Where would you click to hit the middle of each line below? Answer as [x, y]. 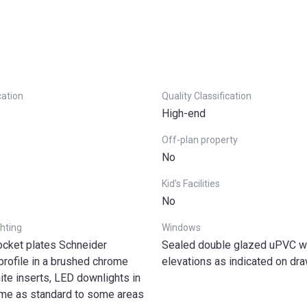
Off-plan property [200, 140]
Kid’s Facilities [191, 184]
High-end [184, 113]
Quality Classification [207, 96]
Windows [181, 228]
